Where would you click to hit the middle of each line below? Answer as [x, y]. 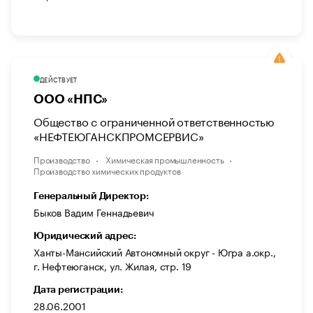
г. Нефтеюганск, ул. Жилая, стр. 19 [113, 265]
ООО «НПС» [71, 99]
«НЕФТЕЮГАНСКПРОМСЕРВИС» [119, 135]
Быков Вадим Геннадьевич [94, 211]
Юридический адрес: [85, 235]
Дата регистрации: [78, 289]
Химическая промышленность [165, 159]
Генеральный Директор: [91, 195]
